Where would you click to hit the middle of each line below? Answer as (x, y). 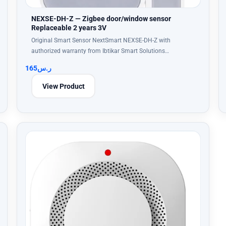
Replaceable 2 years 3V (69, 28)
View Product (63, 86)
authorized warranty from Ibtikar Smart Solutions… (100, 51)
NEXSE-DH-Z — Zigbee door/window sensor (101, 19)
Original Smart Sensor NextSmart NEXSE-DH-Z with (101, 40)
